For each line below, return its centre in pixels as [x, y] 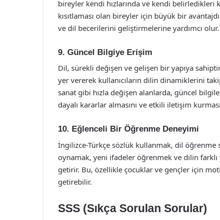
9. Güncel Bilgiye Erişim [105, 52]
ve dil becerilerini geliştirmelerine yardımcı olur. [138, 28]
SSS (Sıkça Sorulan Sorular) [133, 208]
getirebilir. [75, 181]
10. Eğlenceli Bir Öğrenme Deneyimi [128, 129]
